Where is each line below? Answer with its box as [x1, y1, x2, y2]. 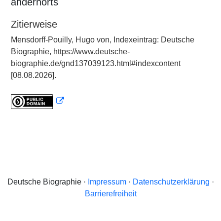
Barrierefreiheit [84, 189, 137, 198]
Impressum [87, 178, 126, 186]
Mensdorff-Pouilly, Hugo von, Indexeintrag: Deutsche [11, 36, 194, 44]
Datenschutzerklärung [132, 178, 210, 186]
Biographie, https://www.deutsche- [11, 47, 130, 56]
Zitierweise [11, 19, 57, 30]
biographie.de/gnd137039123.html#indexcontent [11, 59, 181, 68]
